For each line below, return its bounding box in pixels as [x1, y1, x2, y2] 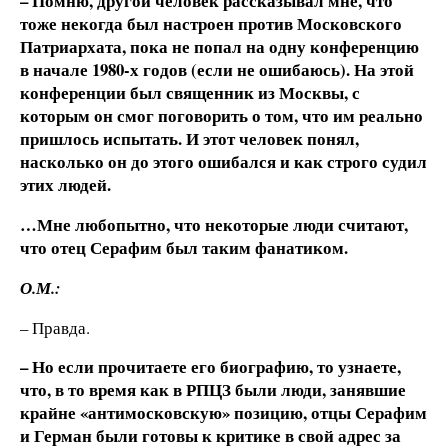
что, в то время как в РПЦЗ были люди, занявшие [20, 377, 406, 403]
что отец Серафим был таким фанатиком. [20, 234, 348, 260]
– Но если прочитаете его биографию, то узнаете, [20, 354, 401, 380]
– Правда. [20, 315, 90, 339]
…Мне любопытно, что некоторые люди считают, [20, 211, 408, 237]
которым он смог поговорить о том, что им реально [20, 103, 423, 129]
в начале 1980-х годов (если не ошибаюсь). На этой [20, 57, 414, 83]
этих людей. [20, 172, 111, 198]
